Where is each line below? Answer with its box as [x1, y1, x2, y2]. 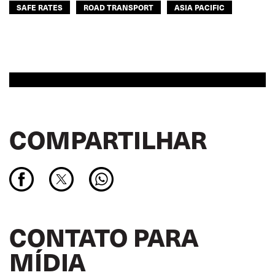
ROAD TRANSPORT [83, 2, 153, 13]
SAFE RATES [17, 2, 63, 13]
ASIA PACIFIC [174, 2, 225, 13]
